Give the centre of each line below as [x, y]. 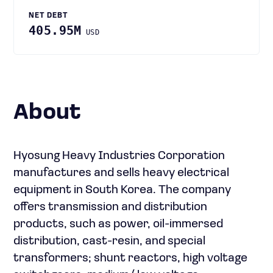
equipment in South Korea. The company [122, 190]
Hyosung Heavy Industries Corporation [119, 156]
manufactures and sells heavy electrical [121, 173]
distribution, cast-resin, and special [109, 241]
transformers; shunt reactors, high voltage [130, 258]
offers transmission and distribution [110, 207]
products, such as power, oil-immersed [118, 224]
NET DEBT [48, 16]
